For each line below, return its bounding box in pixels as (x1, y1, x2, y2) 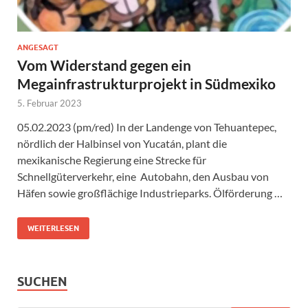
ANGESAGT (17, 42, 58, 52)
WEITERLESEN (27, 223, 79, 233)
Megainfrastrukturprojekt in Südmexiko (17, 74, 276, 92)
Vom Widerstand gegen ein (17, 56, 191, 74)
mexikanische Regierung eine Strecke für (17, 153, 206, 166)
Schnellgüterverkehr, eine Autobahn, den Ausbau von (17, 169, 269, 183)
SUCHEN (17, 274, 67, 289)
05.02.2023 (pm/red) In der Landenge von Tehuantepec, (17, 120, 276, 133)
